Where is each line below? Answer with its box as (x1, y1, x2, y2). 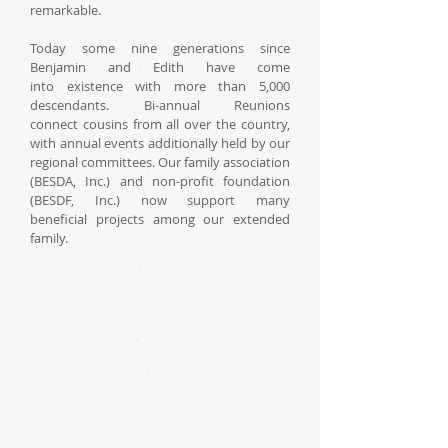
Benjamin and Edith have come (30, 58, 290, 76)
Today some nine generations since (30, 39, 290, 57)
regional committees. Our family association (30, 153, 290, 171)
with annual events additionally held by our (30, 134, 290, 152)
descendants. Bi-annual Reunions (30, 96, 290, 114)
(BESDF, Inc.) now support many (30, 191, 290, 209)
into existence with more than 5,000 (30, 77, 290, 95)
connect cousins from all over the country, (30, 115, 290, 133)
